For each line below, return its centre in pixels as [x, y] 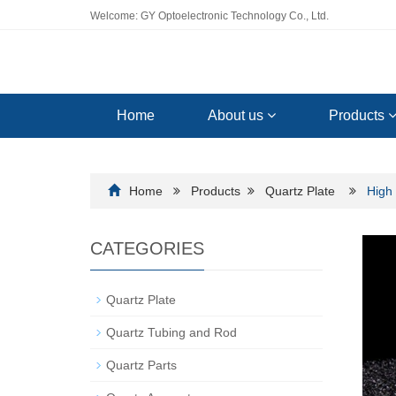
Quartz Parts [141, 365]
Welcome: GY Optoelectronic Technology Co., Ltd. [209, 16]
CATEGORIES [147, 248]
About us [237, 115]
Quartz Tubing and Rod [171, 332]
